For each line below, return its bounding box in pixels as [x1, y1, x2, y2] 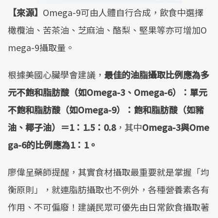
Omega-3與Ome [142, 121, 209, 133]
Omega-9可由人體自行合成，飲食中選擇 [43, 6, 203, 18]
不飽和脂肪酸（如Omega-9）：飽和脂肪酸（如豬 [8, 103, 204, 116]
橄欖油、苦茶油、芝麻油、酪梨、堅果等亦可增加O [8, 23, 207, 36]
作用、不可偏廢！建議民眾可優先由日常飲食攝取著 [8, 200, 209, 213]
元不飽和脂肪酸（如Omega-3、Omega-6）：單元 [8, 86, 207, 98]
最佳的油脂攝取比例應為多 [104, 68, 209, 81]
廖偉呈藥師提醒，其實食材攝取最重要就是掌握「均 [8, 165, 209, 178]
